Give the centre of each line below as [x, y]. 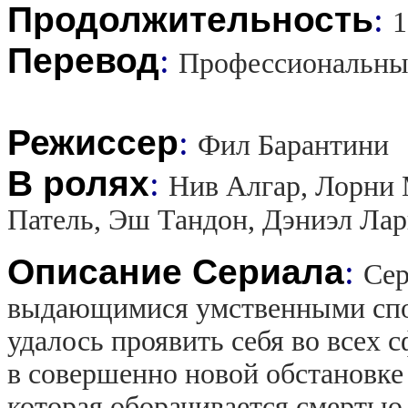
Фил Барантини [293, 145]
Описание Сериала [176, 271]
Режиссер [93, 142]
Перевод [83, 60]
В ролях [78, 183]
